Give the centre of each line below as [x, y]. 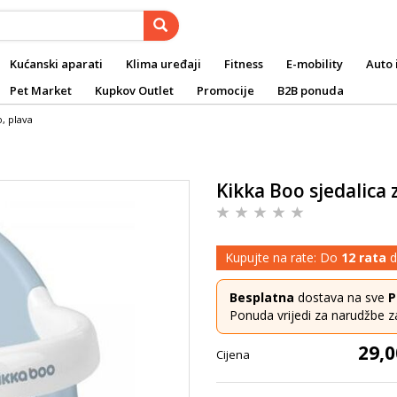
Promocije [226, 90]
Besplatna [262, 297]
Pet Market [41, 90]
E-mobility [315, 64]
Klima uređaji [163, 64]
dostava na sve [341, 297]
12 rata [364, 257]
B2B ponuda [311, 90]
